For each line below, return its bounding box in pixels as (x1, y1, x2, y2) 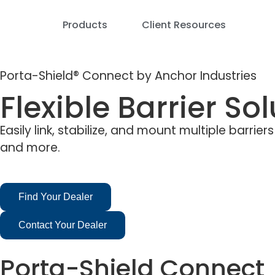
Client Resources (142, 18, 226, 32)
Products (63, 18, 107, 32)
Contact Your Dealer (18, 219, 107, 230)
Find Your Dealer (18, 191, 93, 202)
